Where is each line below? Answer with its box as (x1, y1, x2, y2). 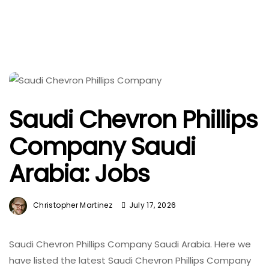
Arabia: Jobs (9, 157, 150, 190)
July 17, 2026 (128, 200, 177, 210)
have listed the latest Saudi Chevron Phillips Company (9, 253, 253, 267)
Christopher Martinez (33, 200, 113, 210)
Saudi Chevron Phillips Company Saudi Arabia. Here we (9, 237, 251, 250)
